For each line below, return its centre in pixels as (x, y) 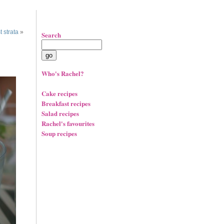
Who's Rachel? (63, 73)
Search (51, 35)
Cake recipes (59, 93)
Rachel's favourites (68, 123)
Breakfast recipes (66, 103)
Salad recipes (60, 113)
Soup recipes (59, 133)
